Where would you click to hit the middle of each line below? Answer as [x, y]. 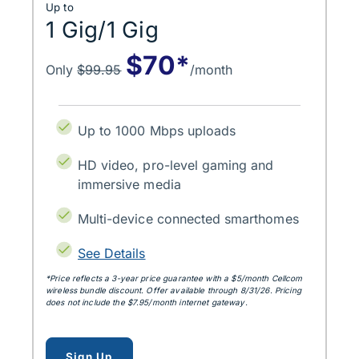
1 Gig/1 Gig [103, 30]
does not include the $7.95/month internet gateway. [147, 303]
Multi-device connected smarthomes [188, 219]
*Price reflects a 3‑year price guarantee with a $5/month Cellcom [174, 278]
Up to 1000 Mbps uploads [157, 131]
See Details [112, 254]
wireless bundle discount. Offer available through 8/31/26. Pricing [173, 290]
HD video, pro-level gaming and [176, 165]
